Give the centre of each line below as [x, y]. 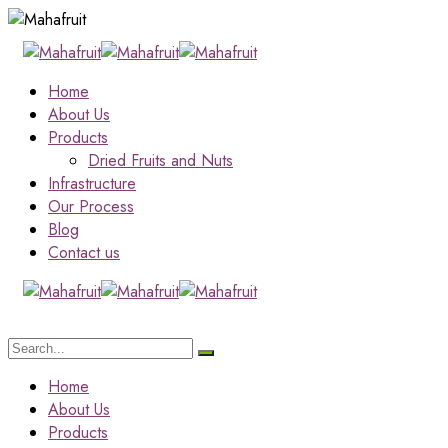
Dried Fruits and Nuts [160, 160]
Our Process [91, 206]
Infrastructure [92, 183]
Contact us [84, 252]
